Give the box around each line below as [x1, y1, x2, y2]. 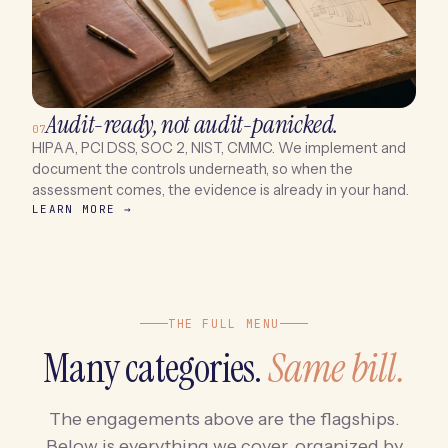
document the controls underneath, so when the [32, 160, 353, 179]
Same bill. [267, 341, 405, 394]
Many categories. [43, 341, 268, 394]
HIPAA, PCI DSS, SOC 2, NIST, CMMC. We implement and [32, 139, 406, 158]
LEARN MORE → [32, 202, 132, 217]
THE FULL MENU [168, 315, 280, 331]
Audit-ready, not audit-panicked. [46, 108, 339, 142]
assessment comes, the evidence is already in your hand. [32, 181, 409, 200]
